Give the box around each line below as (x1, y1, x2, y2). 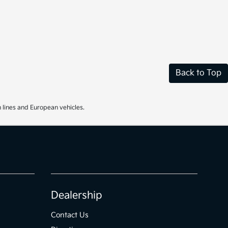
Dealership (51, 189, 103, 202)
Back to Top (176, 68, 221, 78)
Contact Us (51, 211, 89, 220)
